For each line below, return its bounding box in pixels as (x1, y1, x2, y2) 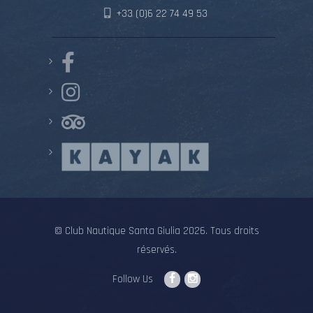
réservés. (136, 243, 177, 257)
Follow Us (112, 272, 153, 286)
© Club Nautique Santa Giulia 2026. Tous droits (54, 224, 259, 238)
